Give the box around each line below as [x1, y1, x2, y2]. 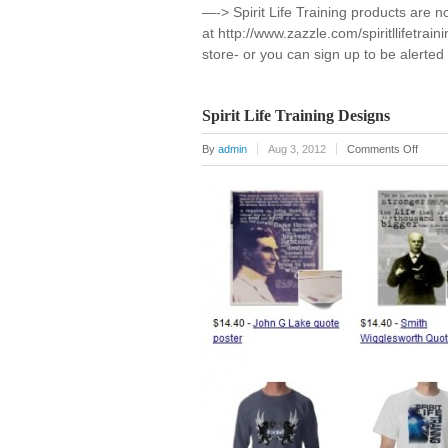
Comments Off [347, 143, 418, 156]
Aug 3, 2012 [268, 143, 326, 156]
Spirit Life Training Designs [202, 107, 390, 125]
